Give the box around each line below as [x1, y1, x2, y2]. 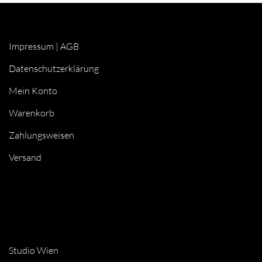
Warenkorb [9, 107, 54, 119]
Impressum [9, 40, 54, 53]
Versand [9, 151, 42, 164]
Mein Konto [9, 85, 57, 97]
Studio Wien [9, 244, 58, 257]
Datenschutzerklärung [9, 63, 99, 75]
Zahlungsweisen [9, 129, 74, 142]
